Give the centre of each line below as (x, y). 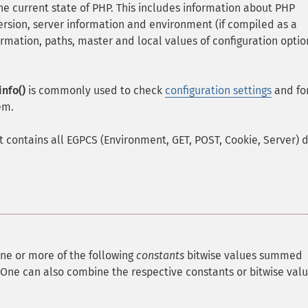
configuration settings (218, 90)
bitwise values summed (243, 255)
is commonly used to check (95, 90)
